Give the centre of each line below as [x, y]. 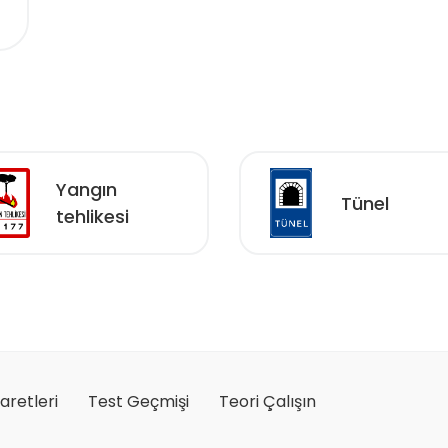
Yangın [86, 189]
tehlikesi [92, 216]
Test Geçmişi [138, 401]
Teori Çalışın [267, 401]
